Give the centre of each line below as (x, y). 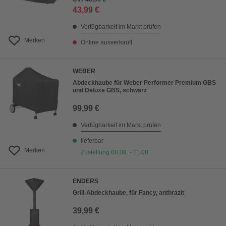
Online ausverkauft (106, 43)
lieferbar (92, 141)
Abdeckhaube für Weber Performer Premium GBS (144, 83)
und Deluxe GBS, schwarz (110, 91)
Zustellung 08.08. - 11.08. (115, 153)
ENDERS (86, 181)
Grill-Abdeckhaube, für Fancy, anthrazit (128, 193)
